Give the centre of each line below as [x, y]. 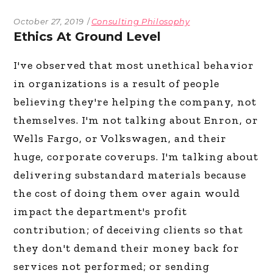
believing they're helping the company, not [135, 101]
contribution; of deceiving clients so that [129, 229]
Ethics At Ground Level [87, 36]
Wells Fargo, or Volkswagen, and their [120, 138]
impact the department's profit [101, 211]
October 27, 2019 [49, 21]
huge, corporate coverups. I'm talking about [136, 156]
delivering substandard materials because [130, 175]
